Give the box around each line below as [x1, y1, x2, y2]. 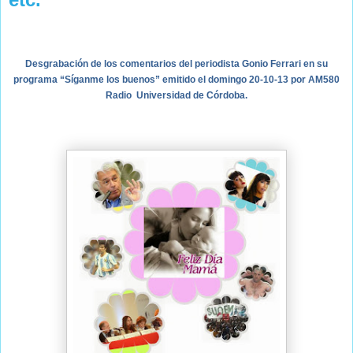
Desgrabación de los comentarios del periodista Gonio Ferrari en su [25, 58, 328, 69]
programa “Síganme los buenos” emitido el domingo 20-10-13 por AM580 [13, 73, 340, 85]
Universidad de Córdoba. [136, 89, 247, 101]
